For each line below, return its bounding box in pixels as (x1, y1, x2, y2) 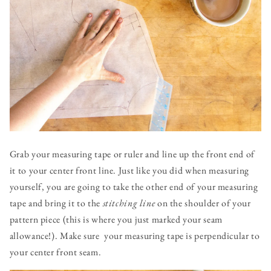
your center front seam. (9, 245, 102, 258)
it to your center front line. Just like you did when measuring (9, 163, 249, 177)
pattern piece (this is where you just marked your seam (9, 212, 223, 226)
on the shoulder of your (155, 196, 251, 209)
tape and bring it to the (9, 196, 103, 209)
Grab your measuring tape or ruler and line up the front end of (9, 147, 255, 160)
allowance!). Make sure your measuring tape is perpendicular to (9, 229, 260, 242)
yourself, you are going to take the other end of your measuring (9, 180, 258, 193)
